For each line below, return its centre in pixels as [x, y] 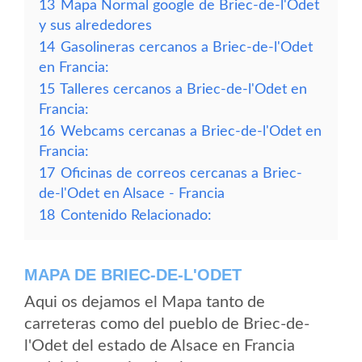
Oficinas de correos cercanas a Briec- [181, 173]
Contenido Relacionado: [136, 215]
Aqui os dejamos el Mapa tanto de [145, 302]
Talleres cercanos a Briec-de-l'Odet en [183, 89]
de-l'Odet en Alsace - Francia [132, 194]
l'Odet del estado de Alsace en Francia [160, 346]
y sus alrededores [95, 25]
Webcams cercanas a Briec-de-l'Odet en [191, 131]
